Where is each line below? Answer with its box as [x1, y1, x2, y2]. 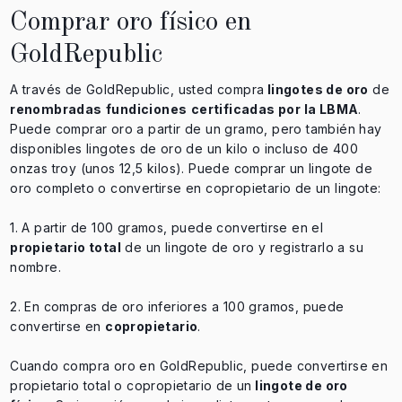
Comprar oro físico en [10, 9, 253, 37]
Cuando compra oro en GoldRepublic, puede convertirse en [10, 358, 389, 374]
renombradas [10, 101, 102, 118]
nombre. [10, 259, 61, 275]
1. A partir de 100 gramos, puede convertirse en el [10, 220, 324, 236]
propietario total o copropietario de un [10, 378, 252, 394]
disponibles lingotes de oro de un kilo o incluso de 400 [10, 141, 359, 157]
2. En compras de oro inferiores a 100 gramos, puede [10, 299, 345, 315]
